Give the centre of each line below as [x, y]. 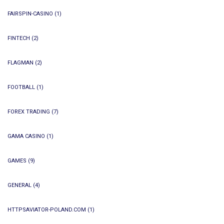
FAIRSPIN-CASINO [30, 14]
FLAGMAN [20, 63]
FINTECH [19, 38]
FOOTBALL [21, 87]
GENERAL [19, 185]
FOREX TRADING [29, 112]
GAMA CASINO [26, 136]
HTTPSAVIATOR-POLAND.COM [47, 210]
